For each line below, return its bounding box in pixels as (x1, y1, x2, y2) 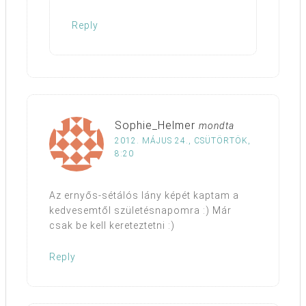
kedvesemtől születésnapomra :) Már (49, 205, 232, 217)
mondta (199, 120, 234, 132)
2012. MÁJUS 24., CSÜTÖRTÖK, (115, 136, 251, 146)
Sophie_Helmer (115, 119, 195, 133)
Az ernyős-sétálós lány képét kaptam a (49, 190, 239, 201)
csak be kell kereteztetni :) (49, 220, 175, 232)
